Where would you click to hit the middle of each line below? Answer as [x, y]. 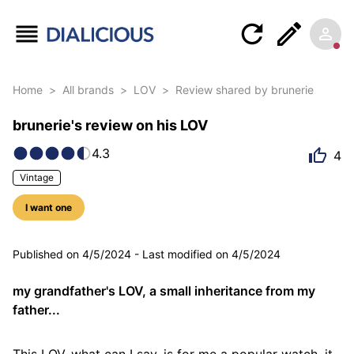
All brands [88, 90]
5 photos [75, 216]
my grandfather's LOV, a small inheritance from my [164, 291]
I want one [49, 208]
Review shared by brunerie [245, 90]
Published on [46, 254]
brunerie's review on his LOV [110, 126]
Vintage [37, 178]
